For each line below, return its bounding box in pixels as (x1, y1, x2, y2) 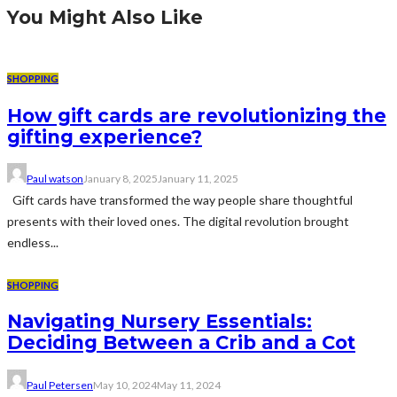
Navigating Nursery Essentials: (7, 310, 312, 333)
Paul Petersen (27, 378, 93, 392)
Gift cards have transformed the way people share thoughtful (7, 192, 353, 207)
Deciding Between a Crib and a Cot (7, 331, 355, 354)
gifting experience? (7, 125, 202, 148)
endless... (7, 235, 58, 250)
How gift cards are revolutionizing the (7, 104, 386, 127)
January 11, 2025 (158, 172, 238, 185)
